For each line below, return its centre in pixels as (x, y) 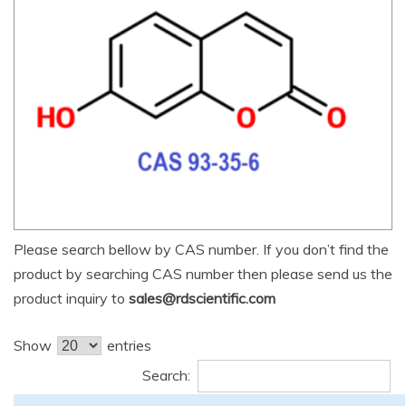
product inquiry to (71, 299)
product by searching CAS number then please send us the (203, 274)
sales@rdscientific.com (202, 299)
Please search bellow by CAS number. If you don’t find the (201, 250)
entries (127, 346)
